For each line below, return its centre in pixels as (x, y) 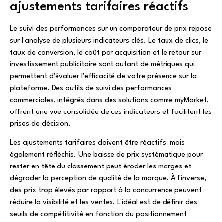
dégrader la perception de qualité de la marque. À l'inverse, (108, 179)
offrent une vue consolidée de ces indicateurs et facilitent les (111, 112)
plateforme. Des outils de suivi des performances (91, 89)
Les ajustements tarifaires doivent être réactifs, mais (97, 143)
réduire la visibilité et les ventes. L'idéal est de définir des (104, 203)
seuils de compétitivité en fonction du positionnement (98, 215)
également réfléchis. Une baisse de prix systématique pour (106, 155)
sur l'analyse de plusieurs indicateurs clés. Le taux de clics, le (109, 41)
